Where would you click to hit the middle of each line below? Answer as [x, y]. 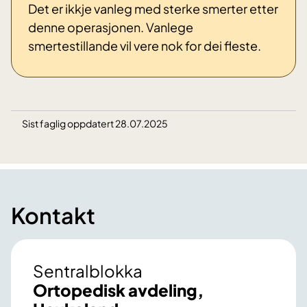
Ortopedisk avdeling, [118, 290]
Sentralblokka [88, 271]
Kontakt [53, 216]
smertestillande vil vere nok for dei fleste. [145, 46]
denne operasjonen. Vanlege [111, 27]
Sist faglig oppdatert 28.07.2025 [95, 124]
